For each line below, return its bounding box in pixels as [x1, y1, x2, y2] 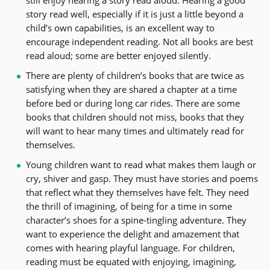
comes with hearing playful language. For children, [25, 241, 235, 254]
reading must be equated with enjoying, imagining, [25, 255, 236, 268]
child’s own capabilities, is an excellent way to [25, 21, 215, 34]
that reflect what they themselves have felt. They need [25, 186, 249, 198]
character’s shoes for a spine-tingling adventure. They [25, 213, 246, 226]
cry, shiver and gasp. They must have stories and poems [25, 172, 258, 184]
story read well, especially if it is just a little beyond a [25, 7, 243, 20]
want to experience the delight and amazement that [25, 227, 239, 240]
